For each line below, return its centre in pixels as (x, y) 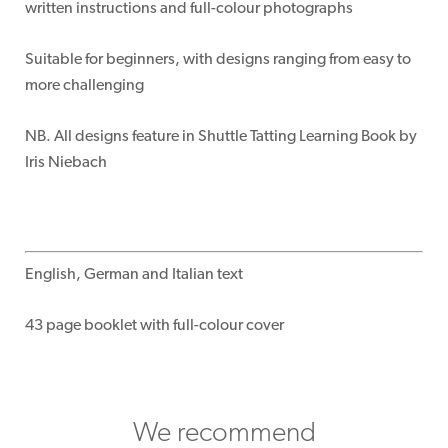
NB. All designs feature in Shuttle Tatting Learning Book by (221, 135)
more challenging (84, 84)
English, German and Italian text (134, 273)
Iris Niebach (66, 161)
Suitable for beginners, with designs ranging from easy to (218, 58)
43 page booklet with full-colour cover (154, 324)
